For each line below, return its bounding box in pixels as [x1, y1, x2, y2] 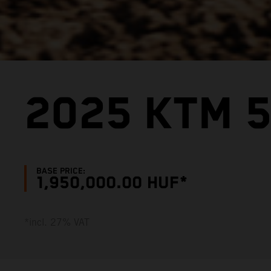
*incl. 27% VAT [24, 217, 90, 228]
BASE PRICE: [36, 166, 85, 176]
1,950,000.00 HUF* [36, 173, 188, 193]
